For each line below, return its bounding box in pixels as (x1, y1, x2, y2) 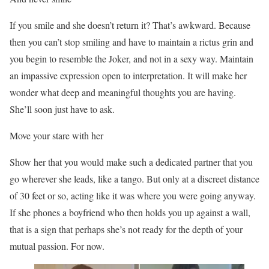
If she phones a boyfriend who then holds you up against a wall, (10, 206, 250, 219)
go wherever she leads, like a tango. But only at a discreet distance (10, 172, 259, 185)
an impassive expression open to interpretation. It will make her (10, 69, 247, 82)
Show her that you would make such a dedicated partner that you (10, 156, 253, 168)
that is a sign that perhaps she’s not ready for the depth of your (10, 223, 243, 235)
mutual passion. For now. (10, 240, 104, 252)
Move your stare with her (10, 129, 103, 142)
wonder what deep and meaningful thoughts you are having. (10, 86, 236, 98)
